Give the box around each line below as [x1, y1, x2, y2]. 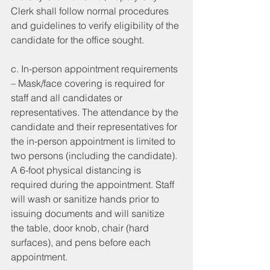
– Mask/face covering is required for [11, 77, 167, 89]
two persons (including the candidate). [11, 149, 180, 162]
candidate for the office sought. [11, 33, 146, 46]
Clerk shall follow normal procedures [11, 4, 171, 17]
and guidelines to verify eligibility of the [11, 19, 181, 31]
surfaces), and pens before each [11, 236, 153, 248]
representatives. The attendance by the [11, 105, 181, 118]
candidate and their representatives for [11, 120, 180, 133]
